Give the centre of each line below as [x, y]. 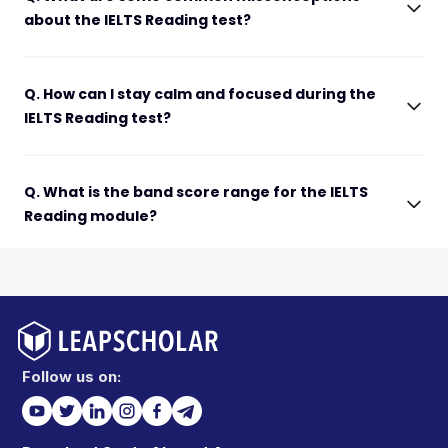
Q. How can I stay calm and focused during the [200, 94]
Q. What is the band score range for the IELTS [196, 192]
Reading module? [90, 216]
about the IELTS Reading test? [137, 20]
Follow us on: [71, 377]
